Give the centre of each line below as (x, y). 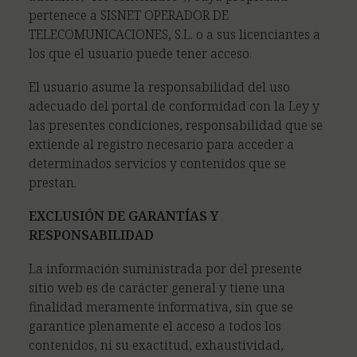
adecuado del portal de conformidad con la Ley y (174, 106)
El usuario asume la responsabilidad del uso (159, 87)
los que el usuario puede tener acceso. (140, 53)
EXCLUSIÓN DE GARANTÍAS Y (124, 216)
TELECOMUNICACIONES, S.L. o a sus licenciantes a (175, 34)
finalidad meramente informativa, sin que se (161, 307)
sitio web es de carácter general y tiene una (157, 288)
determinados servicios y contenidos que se (157, 163)
